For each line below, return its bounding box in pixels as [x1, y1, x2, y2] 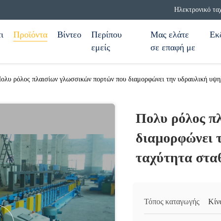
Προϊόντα [13, 30, 47, 39]
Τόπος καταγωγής [144, 197, 199, 206]
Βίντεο [57, 30, 81, 39]
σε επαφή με [150, 42, 195, 52]
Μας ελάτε [150, 30, 189, 39]
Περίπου [91, 30, 122, 39]
